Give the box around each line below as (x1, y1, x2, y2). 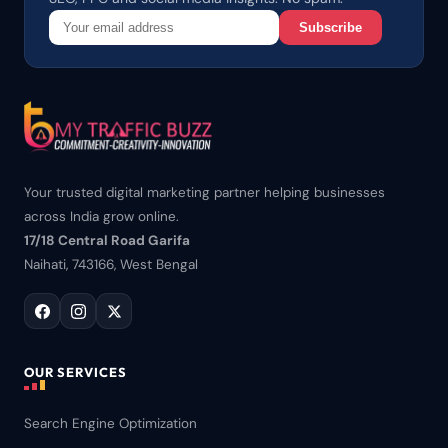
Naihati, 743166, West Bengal (24, 256, 198, 273)
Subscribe (299, 20, 362, 35)
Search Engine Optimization (24, 415, 197, 432)
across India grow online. (24, 208, 179, 225)
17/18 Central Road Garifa (24, 232, 190, 249)
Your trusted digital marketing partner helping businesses (24, 184, 385, 201)
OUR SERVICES (24, 364, 128, 380)
